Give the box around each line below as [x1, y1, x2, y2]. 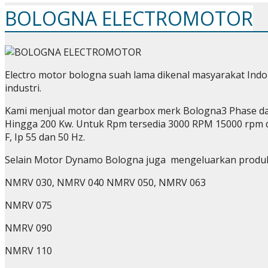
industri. [5, 81, 41, 95]
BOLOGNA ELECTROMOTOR [5, 5, 253, 32]
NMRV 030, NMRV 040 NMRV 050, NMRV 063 [5, 175, 206, 189]
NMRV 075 [5, 198, 52, 212]
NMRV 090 [5, 221, 52, 234]
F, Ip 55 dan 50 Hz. [5, 130, 85, 144]
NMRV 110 [5, 243, 52, 257]
